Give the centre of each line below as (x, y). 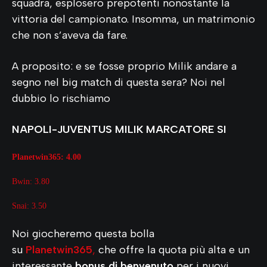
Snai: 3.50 (29, 206)
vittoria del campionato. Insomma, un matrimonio (133, 19)
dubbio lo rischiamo (61, 98)
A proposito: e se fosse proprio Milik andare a (124, 66)
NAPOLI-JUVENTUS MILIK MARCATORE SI (119, 129)
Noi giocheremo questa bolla (83, 233)
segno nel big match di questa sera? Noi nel (119, 82)
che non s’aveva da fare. (70, 35)
